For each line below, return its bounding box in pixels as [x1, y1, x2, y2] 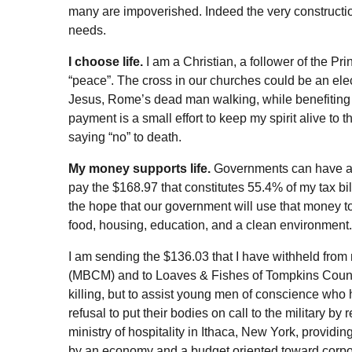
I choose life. [68, 54, 143, 68]
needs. [68, 23, 106, 37]
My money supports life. [68, 161, 211, 175]
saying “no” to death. [68, 130, 181, 144]
